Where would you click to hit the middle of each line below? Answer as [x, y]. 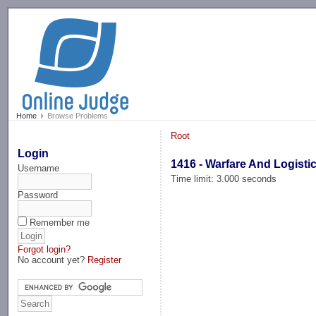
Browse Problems [76, 116]
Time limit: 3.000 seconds [224, 178]
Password [38, 195]
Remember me [60, 222]
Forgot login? [44, 249]
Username [39, 168]
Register [105, 260]
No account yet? [53, 260]
